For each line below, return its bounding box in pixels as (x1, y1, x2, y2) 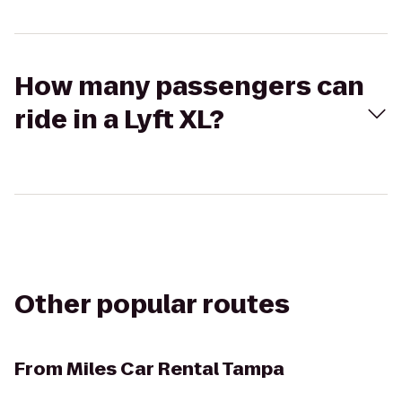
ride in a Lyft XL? (14, 102, 224, 137)
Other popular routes (14, 287, 290, 322)
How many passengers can (14, 69, 364, 104)
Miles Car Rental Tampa (66, 356, 284, 381)
